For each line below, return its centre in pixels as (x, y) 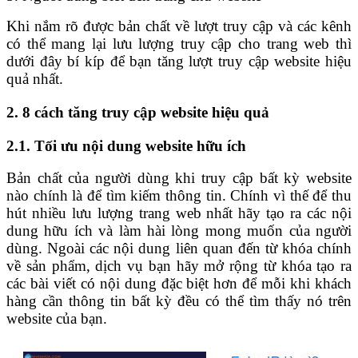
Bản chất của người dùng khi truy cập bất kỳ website (179, 178)
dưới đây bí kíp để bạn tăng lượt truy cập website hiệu (179, 61)
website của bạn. (57, 319)
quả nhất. (35, 78)
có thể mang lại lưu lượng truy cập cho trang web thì (179, 43)
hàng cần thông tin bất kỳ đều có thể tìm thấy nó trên (179, 301)
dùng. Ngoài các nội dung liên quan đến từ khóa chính (179, 249)
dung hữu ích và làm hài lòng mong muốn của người (179, 231)
